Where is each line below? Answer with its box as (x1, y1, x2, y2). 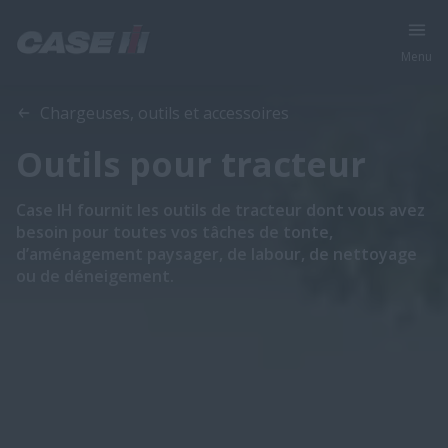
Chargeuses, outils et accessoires (40, 102, 289, 124)
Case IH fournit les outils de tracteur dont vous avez (16, 199, 425, 221)
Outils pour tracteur (16, 141, 366, 187)
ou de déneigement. (16, 265, 174, 287)
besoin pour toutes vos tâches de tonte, (16, 221, 333, 243)
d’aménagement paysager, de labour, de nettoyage (16, 243, 417, 265)
